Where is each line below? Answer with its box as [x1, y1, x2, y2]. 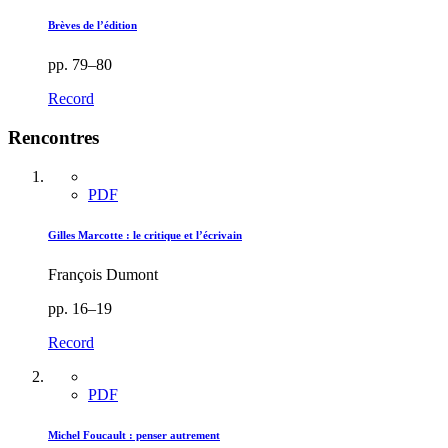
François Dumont [48, 265, 158, 283]
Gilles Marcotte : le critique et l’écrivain [48, 228, 242, 241]
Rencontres [8, 127, 99, 149]
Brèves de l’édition [48, 19, 137, 32]
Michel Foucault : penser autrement [48, 428, 220, 441]
